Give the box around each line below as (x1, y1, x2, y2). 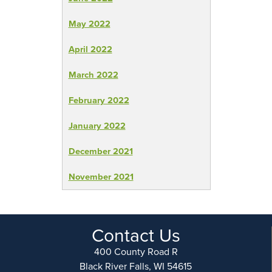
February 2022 (68, 93, 129, 106)
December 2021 (68, 144, 133, 157)
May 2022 (68, 16, 110, 30)
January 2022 (68, 118, 126, 132)
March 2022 (68, 67, 118, 81)
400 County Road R (93, 244, 178, 259)
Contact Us (91, 222, 180, 249)
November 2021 (68, 169, 134, 183)
